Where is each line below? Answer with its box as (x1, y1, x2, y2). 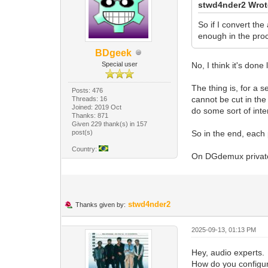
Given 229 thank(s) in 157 (72, 120, 148, 127)
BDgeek (95, 47, 132, 58)
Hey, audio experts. (191, 247, 265, 257)
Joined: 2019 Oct (72, 103, 122, 111)
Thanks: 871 (72, 111, 109, 119)
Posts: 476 (72, 86, 103, 94)
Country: (72, 145, 99, 153)
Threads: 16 (72, 95, 108, 102)
